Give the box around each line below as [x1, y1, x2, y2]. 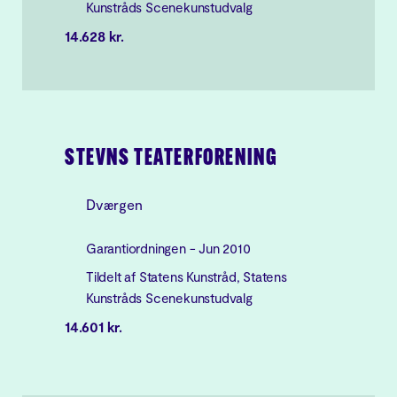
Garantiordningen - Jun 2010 [86, 240, 251, 256]
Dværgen [86, 196, 143, 213]
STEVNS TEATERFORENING [65, 147, 278, 171]
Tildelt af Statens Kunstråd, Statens [86, 269, 287, 284]
